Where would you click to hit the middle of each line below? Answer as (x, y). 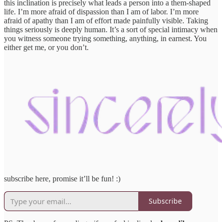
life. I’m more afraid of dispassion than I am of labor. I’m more (101, 11)
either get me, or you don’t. (46, 47)
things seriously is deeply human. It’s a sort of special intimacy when (111, 29)
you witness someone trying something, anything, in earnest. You (105, 38)
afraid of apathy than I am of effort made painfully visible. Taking (106, 20)
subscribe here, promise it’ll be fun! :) (62, 178)
